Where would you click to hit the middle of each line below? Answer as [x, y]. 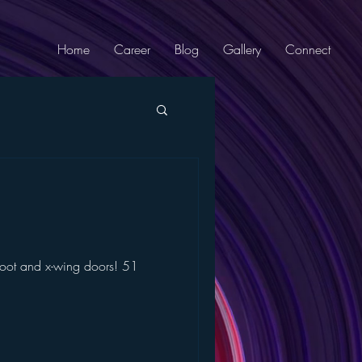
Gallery [242, 49]
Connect [308, 49]
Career [132, 49]
